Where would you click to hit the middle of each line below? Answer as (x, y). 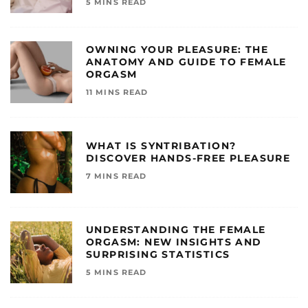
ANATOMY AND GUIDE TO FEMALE (186, 62)
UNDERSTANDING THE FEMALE (176, 230)
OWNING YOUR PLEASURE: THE (177, 49)
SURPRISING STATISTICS (158, 254)
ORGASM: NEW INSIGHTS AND (174, 242)
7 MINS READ (117, 176)
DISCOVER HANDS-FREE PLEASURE (188, 158)
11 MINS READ (117, 92)
